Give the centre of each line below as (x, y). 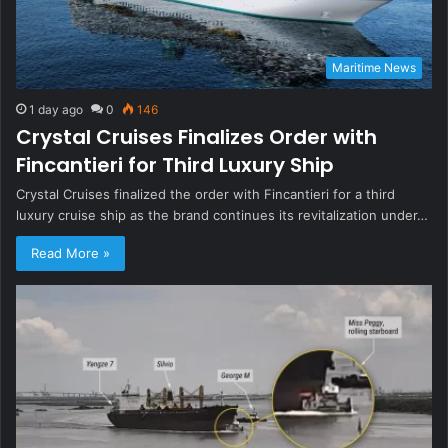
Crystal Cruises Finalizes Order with (196, 137)
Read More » (70, 253)
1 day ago (56, 110)
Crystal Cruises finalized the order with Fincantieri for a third (205, 194)
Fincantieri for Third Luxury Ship (175, 165)
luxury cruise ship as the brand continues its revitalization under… (222, 215)
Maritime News (374, 68)
